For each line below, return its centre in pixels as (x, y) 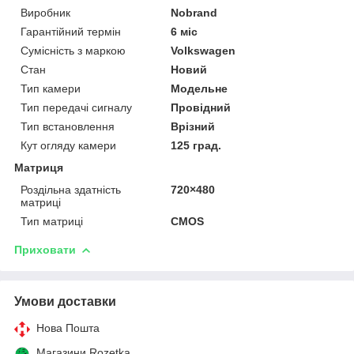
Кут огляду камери (68, 145)
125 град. (196, 145)
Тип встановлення (68, 126)
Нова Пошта (68, 328)
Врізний (193, 126)
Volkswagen (203, 50)
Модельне (200, 88)
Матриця (39, 167)
